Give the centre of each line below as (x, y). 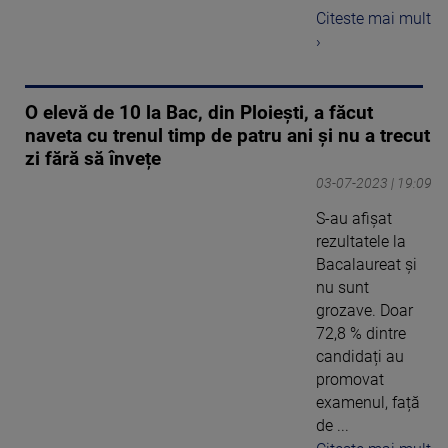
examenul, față (368, 402)
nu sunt (342, 287)
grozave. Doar (364, 310)
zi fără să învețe (93, 158)
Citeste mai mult (373, 18)
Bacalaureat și (366, 264)
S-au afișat (354, 218)
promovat (350, 379)
